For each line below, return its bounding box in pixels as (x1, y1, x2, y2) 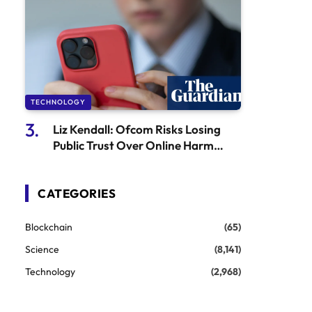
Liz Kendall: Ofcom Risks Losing (53, 121, 221, 136)
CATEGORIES (38, 185, 116, 201)
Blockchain (25, 220, 72, 233)
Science (25, 242, 59, 256)
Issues (53, 153, 86, 169)
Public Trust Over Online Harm (53, 137, 214, 153)
